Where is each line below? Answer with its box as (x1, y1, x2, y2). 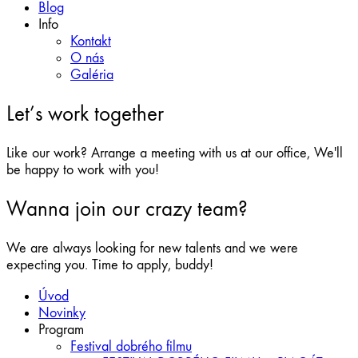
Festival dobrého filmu (70, 337, 192, 355)
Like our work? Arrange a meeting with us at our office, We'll (6, 144, 343, 161)
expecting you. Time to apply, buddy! (6, 256, 213, 273)
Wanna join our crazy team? (6, 196, 248, 222)
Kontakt (70, 33, 111, 50)
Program (38, 320, 84, 338)
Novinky (38, 304, 86, 321)
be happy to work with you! (6, 161, 159, 178)
